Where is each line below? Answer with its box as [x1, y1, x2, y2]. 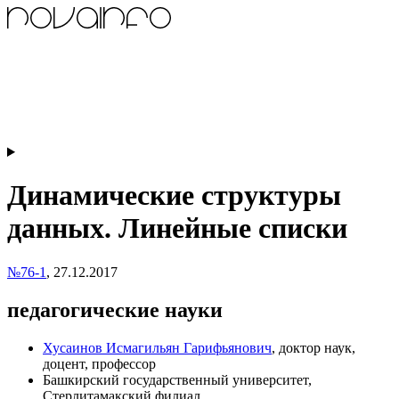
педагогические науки [7, 297, 223, 322]
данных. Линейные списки [7, 212, 347, 245]
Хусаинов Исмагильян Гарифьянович [43, 339, 272, 355]
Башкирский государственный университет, [43, 371, 312, 387]
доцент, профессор [43, 355, 156, 371]
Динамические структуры [7, 179, 341, 212]
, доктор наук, [272, 339, 355, 355]
